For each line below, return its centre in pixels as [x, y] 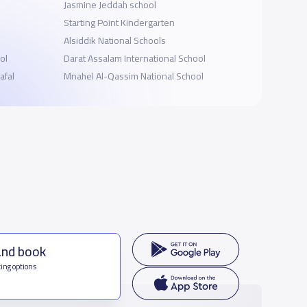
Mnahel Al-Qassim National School [134, 76]
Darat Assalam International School [135, 58]
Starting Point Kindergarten [120, 22]
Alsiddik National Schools [115, 40]
